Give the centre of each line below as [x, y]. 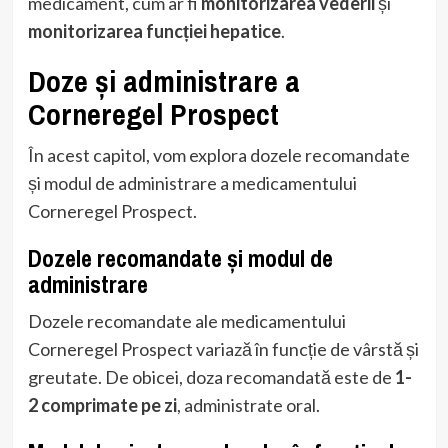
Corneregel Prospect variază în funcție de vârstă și [223, 348]
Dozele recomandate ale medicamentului [186, 320]
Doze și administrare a [163, 80]
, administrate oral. [248, 404]
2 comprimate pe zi [102, 404]
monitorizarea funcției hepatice [154, 30]
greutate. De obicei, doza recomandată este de [211, 376]
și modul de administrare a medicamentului [192, 182]
